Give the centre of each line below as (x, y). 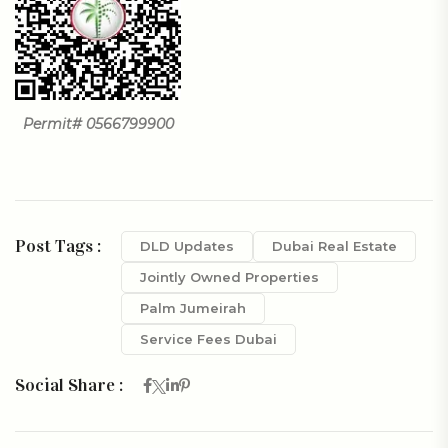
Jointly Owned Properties (229, 276)
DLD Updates (187, 245)
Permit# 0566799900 (98, 124)
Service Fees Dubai (208, 338)
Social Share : (69, 384)
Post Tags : (58, 245)
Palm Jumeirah (193, 307)
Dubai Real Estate (334, 245)
